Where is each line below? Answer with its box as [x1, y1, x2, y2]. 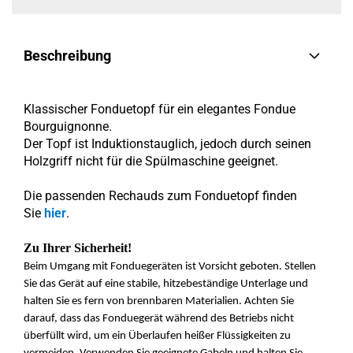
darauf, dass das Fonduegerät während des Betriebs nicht [24, 313, 294, 325]
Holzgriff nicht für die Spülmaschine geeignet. [24, 154, 278, 169]
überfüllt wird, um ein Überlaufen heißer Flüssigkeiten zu [24, 330, 291, 342]
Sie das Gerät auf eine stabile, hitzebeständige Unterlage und [24, 278, 308, 290]
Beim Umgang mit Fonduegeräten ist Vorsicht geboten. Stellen [24, 261, 316, 273]
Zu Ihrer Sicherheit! [24, 241, 132, 255]
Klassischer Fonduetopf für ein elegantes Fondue [24, 102, 295, 117]
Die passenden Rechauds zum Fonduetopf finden [24, 188, 297, 203]
